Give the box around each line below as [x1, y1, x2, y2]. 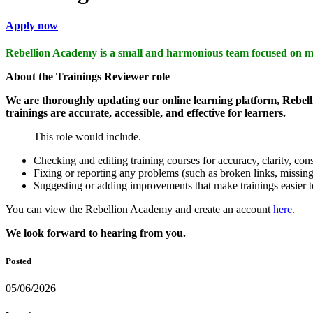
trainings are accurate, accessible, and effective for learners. [6, 107, 286, 119]
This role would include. [34, 131, 141, 143]
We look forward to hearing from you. [6, 227, 186, 240]
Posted [6, 255, 31, 266]
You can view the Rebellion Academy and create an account [6, 203, 273, 216]
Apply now [6, 20, 58, 32]
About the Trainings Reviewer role [6, 71, 170, 83]
